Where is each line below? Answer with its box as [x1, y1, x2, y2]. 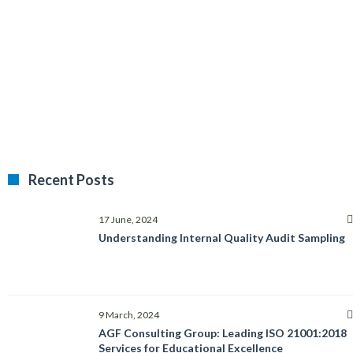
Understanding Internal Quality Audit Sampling [98, 231, 345, 244]
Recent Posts [28, 171, 114, 188]
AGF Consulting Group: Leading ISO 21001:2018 [98, 326, 347, 340]
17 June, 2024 [98, 214, 158, 225]
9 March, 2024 [98, 309, 159, 321]
